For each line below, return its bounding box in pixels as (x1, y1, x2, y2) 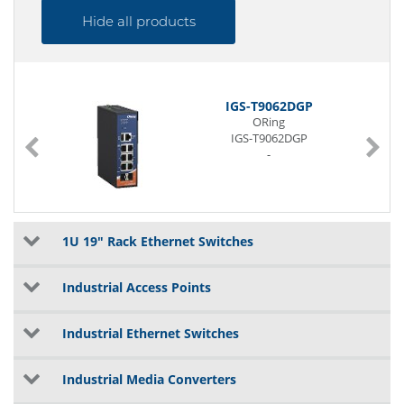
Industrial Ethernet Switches (59, 325, 239, 342)
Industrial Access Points (59, 279, 211, 296)
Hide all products (81, 13, 196, 30)
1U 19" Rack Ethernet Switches (59, 233, 253, 250)
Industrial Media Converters (59, 371, 236, 388)
